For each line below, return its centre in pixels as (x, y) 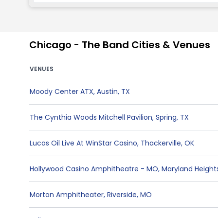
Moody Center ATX (62, 91)
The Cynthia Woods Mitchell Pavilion (91, 117)
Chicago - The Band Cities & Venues (120, 45)
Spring (166, 117)
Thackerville (161, 143)
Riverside (122, 195)
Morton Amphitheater (67, 195)
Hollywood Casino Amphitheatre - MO (94, 169)
